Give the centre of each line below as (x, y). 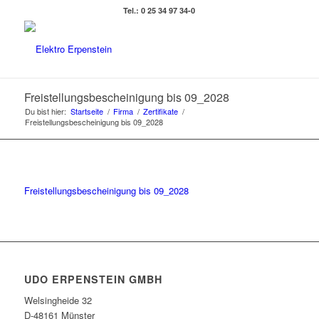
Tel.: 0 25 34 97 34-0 (159, 10)
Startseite (87, 111)
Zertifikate (160, 111)
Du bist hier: (45, 111)
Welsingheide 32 (58, 300)
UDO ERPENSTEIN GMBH (93, 279)
